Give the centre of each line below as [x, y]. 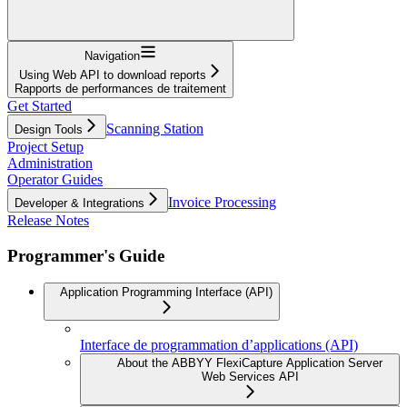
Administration [50, 163]
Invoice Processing [222, 202]
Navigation [112, 55]
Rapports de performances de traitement [120, 88]
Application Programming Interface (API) [166, 293]
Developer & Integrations [79, 203]
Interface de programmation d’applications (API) [219, 345]
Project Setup [45, 146]
